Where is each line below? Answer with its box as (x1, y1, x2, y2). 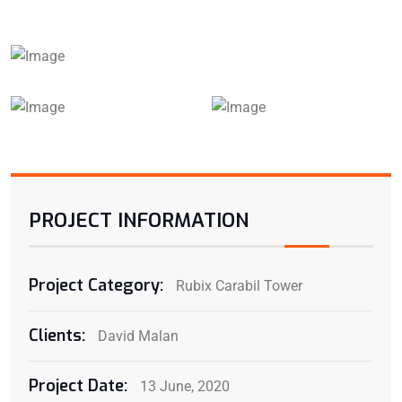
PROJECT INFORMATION (29, 206, 249, 233)
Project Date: (29, 374, 127, 397)
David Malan (94, 327, 179, 345)
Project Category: (29, 274, 163, 296)
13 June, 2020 (136, 377, 230, 395)
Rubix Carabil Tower (172, 276, 302, 294)
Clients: (29, 324, 85, 346)
